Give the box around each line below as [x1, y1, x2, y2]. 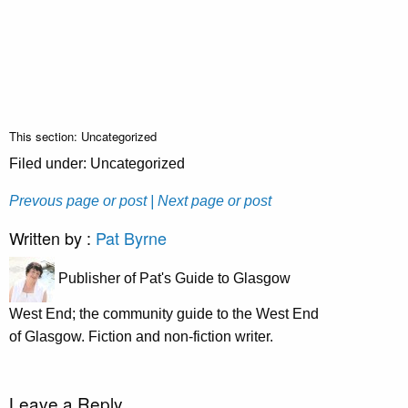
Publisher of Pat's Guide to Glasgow [55, 270, 291, 287]
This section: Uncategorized [9, 127, 157, 145]
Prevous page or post [9, 192, 147, 209]
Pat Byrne [96, 225, 167, 250]
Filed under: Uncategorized [9, 155, 185, 171]
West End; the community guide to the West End [9, 305, 319, 321]
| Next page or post [150, 192, 271, 209]
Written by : [9, 225, 96, 250]
